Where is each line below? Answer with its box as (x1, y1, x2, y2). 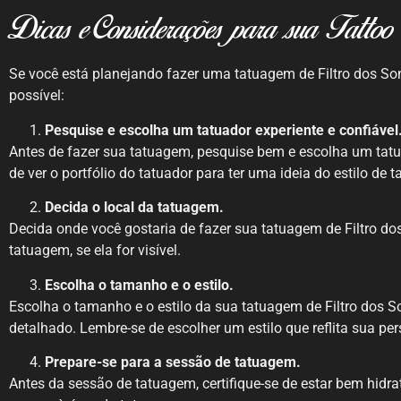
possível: (9, 87, 64, 105)
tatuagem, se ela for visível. (9, 242, 181, 260)
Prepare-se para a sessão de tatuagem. (45, 353, 301, 371)
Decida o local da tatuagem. (45, 199, 224, 217)
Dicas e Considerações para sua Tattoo (9, 13, 392, 49)
